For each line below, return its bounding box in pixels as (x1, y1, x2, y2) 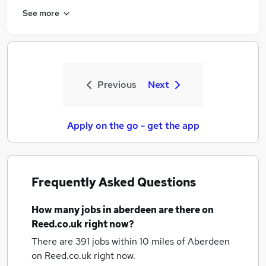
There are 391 (31, 235, 92, 248)
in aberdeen (103, 204, 157, 216)
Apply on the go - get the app (66, 119, 199, 132)
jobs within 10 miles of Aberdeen (92, 235, 230, 248)
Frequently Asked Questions (31, 175, 196, 190)
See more (23, 7, 59, 18)
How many (31, 204, 81, 216)
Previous (97, 78, 137, 91)
